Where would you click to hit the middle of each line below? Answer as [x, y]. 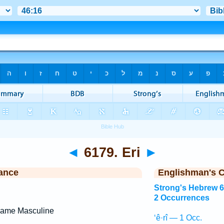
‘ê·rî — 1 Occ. [178, 218]
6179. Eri [112, 152]
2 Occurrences [181, 198]
